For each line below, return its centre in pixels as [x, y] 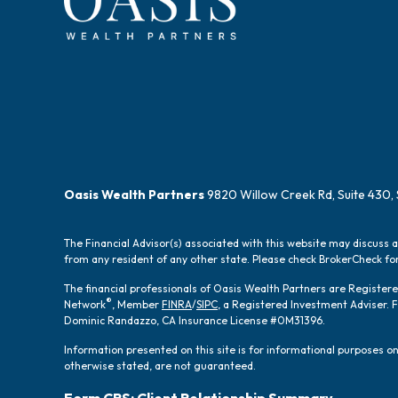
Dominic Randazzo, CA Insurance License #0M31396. [195, 321]
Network [85, 305]
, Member [137, 305]
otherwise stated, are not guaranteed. [160, 366]
